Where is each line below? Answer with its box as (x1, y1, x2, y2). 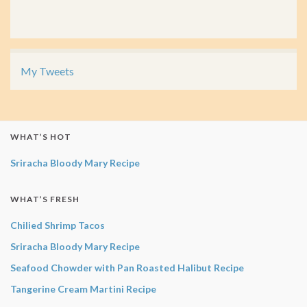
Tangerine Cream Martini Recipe (10, 282, 156, 295)
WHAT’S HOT (10, 131, 71, 142)
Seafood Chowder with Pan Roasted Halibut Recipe (10, 261, 244, 273)
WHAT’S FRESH (10, 193, 79, 204)
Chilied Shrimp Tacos (10, 219, 105, 231)
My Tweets (21, 64, 74, 77)
